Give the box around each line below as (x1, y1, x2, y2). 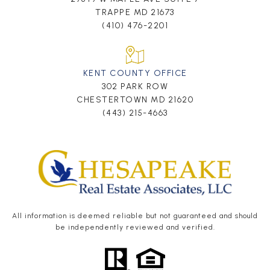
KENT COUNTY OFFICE (83, 67, 187, 78)
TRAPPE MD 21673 (95, 7, 175, 17)
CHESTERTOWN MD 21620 (77, 94, 193, 105)
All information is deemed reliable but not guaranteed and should (12, 211, 258, 220)
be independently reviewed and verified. (55, 222, 215, 231)
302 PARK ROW (102, 81, 168, 92)
